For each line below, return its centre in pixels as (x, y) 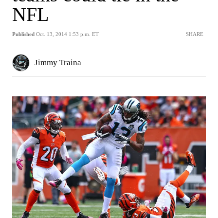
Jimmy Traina (58, 63)
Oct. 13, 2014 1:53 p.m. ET (67, 34)
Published (23, 34)
